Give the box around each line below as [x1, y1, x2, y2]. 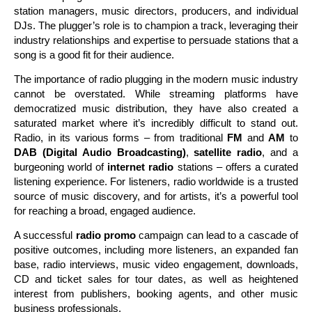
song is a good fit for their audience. [14, 48, 174, 61]
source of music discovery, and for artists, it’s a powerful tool [14, 189, 298, 202]
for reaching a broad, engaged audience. [14, 204, 196, 217]
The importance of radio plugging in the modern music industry [14, 72, 298, 85]
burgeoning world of [14, 160, 108, 173]
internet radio [107, 160, 174, 173]
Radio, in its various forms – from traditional [14, 131, 228, 143]
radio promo [75, 229, 136, 242]
